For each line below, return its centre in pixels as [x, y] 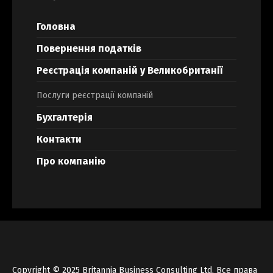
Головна [56, 27]
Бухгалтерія [65, 118]
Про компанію [71, 161]
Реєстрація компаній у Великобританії [129, 71]
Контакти [59, 140]
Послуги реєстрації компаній [95, 96]
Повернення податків [89, 49]
